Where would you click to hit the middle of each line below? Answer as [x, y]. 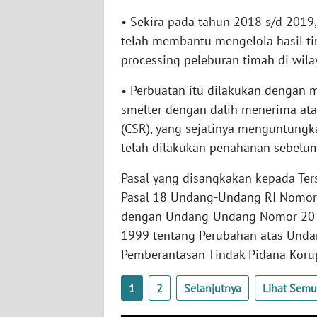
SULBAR [45, 272]
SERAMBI [47, 10]
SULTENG [48, 219]
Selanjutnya [213, 288]
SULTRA [44, 115]
